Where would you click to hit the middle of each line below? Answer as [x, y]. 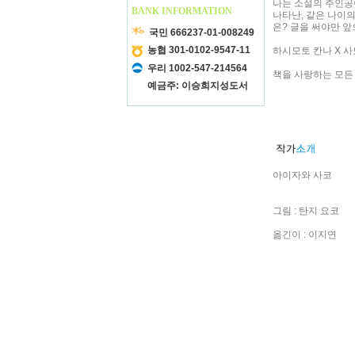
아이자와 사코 [302, 175]
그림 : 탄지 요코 [306, 211]
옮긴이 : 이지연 [305, 235]
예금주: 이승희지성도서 [198, 85]
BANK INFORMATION [182, 11]
